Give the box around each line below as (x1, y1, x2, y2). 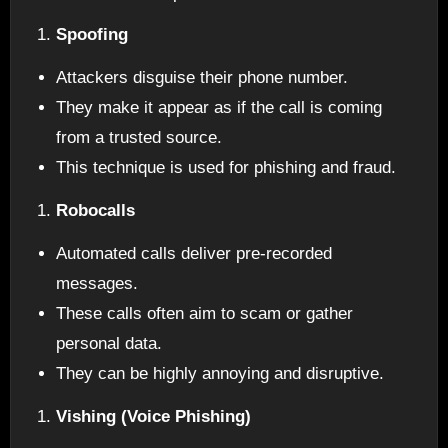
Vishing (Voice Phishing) (56, 406, 252, 426)
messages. (56, 273, 139, 293)
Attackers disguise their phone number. (56, 68, 349, 88)
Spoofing (56, 25, 129, 45)
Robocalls (56, 200, 136, 220)
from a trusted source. (56, 128, 223, 148)
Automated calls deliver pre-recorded (56, 243, 333, 263)
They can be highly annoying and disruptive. (56, 363, 385, 383)
